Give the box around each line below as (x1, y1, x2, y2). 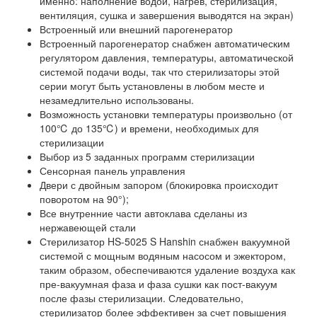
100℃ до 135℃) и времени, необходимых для (40, 121, 259, 135)
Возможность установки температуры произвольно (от (40, 107, 292, 121)
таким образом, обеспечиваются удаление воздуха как (40, 263, 295, 277)
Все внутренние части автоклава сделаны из (40, 206, 247, 220)
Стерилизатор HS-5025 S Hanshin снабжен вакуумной (40, 234, 290, 248)
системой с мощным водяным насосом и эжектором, (40, 248, 286, 263)
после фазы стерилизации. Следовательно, (40, 291, 243, 305)
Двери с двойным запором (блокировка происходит (40, 178, 278, 192)
